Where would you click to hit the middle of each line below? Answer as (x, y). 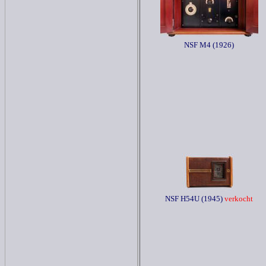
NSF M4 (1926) (209, 45)
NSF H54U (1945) (194, 199)
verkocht (238, 199)
